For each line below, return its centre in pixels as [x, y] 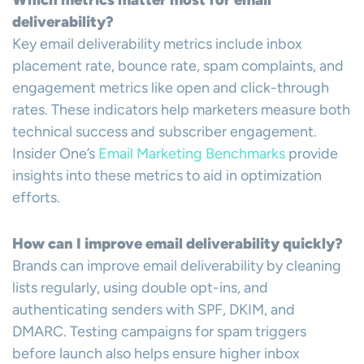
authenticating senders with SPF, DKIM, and [154, 310]
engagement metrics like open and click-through [171, 88]
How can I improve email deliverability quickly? [178, 244]
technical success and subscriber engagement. [165, 132]
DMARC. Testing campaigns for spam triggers [159, 331]
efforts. [36, 197]
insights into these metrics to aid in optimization [167, 175]
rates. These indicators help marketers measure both [181, 110]
